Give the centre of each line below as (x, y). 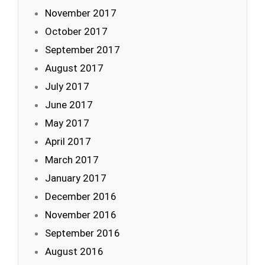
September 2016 (83, 233)
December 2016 (81, 196)
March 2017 (72, 160)
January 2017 (76, 178)
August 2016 (74, 251)
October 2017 (76, 31)
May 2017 (67, 123)
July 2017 (67, 86)
